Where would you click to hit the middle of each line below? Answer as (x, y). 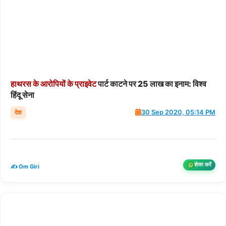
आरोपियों (53, 83)
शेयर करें (203, 165)
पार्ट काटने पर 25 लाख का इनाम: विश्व (151, 83)
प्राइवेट (86, 83)
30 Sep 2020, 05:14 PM (178, 112)
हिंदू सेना (22, 95)
